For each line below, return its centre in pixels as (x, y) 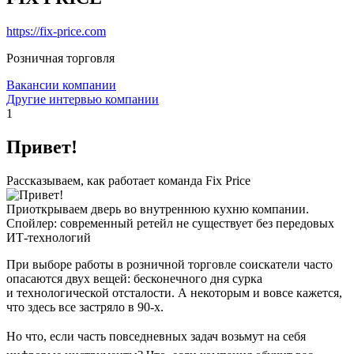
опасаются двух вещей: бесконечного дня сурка (134, 278)
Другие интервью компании (83, 99)
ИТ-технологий (49, 237)
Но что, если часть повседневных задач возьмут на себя (156, 336)
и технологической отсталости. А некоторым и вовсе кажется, (174, 292)
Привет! (42, 147)
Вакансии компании (61, 85)
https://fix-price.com (56, 31)
